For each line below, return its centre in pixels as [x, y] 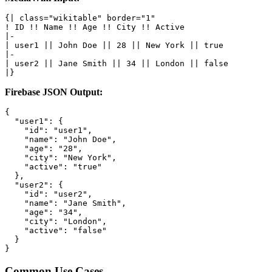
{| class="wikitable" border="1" [80, 18]
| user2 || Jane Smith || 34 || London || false [117, 64]
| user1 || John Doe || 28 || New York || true [114, 46]
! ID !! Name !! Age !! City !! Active [95, 27]
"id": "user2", [49, 194]
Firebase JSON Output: [54, 92]
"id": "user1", [49, 131]
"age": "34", [44, 212]
